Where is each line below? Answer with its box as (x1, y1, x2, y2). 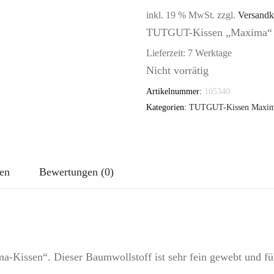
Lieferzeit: (146, 47, 188, 59)
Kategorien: (146, 102, 189, 112)
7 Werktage (188, 47, 232, 59)
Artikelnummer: (146, 86, 204, 96)
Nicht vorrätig (146, 64, 209, 76)
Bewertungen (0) (39, 165, 114, 178)
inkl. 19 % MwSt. (146, 9, 215, 21)
